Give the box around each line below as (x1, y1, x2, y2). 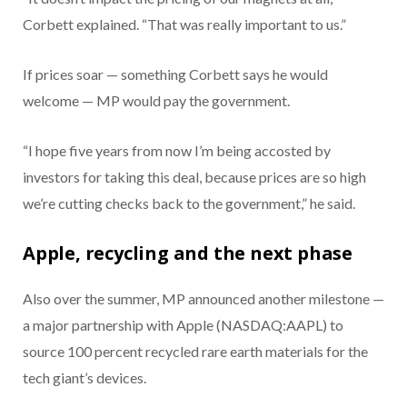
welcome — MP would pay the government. (23, 92, 290, 110)
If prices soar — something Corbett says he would (23, 65, 328, 84)
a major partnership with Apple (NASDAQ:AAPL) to (23, 316, 343, 334)
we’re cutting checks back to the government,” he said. (23, 194, 355, 213)
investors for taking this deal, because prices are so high (23, 168, 366, 186)
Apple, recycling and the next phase (23, 241, 352, 266)
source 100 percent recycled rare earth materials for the (23, 342, 368, 361)
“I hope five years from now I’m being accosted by (23, 142, 331, 160)
